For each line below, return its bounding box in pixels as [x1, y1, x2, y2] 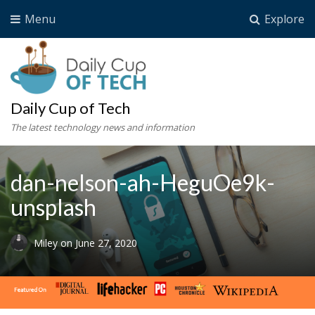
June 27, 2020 [75, 236, 137, 250]
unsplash [11, 193, 96, 221]
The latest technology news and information [11, 121, 195, 134]
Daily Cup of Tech [11, 98, 130, 118]
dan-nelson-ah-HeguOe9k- [11, 169, 275, 197]
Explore [262, 11, 304, 27]
